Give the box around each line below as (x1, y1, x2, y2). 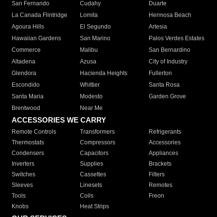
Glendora (12, 70, 36, 77)
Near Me (80, 105, 103, 112)
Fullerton (148, 70, 172, 77)
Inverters (12, 160, 34, 168)
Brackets (148, 160, 171, 168)
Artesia (148, 23, 167, 31)
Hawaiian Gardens (12, 35, 61, 42)
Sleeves (12, 182, 33, 189)
